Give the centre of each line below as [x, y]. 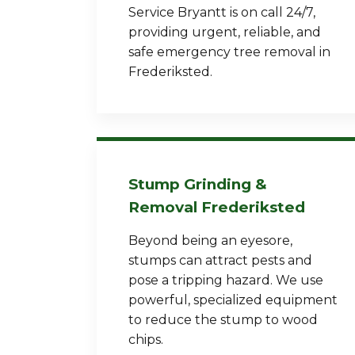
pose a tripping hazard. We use [226, 280]
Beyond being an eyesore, [210, 240]
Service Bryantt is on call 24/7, [222, 12]
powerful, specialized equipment [233, 300]
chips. [146, 340]
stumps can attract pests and [220, 260]
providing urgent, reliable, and [225, 32]
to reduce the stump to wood [223, 320]
